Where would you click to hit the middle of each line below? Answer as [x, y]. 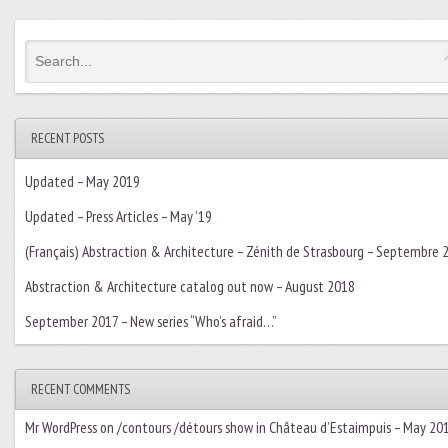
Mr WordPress [60, 426]
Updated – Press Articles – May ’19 [118, 215]
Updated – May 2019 [82, 180]
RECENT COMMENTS [80, 388]
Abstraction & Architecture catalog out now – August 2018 [189, 285]
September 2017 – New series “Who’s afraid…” [150, 320]
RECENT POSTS [67, 137]
